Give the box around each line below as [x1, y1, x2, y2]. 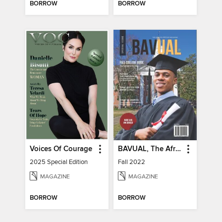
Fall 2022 [117, 158, 145, 166]
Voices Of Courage [30, 145, 93, 154]
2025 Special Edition [30, 158, 88, 166]
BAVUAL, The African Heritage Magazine [175, 145, 181, 154]
